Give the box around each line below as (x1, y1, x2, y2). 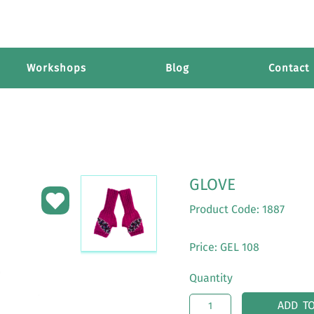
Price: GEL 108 (189, 240, 259, 254)
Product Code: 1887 (189, 203, 285, 216)
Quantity (189, 271, 233, 285)
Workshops (27, 62, 87, 74)
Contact (268, 62, 310, 74)
